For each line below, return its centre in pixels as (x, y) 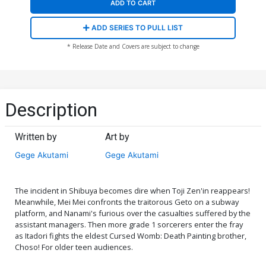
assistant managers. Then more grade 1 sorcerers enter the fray (129, 224)
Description (51, 110)
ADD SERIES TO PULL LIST (136, 28)
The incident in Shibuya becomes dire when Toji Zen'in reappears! (132, 190)
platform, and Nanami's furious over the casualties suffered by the (133, 213)
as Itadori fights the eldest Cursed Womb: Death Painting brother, (131, 235)
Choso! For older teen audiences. (74, 247)
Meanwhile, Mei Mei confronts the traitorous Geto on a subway (127, 202)
